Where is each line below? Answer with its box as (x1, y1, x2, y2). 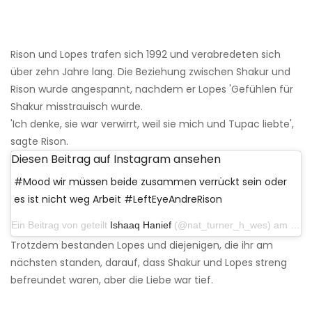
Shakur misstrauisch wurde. (10, 100, 143, 114)
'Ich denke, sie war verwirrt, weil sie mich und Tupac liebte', (10, 117, 294, 132)
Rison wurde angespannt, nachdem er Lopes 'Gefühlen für (10, 82, 293, 97)
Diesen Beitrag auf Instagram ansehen (11, 151, 221, 168)
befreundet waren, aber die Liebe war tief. (10, 273, 213, 288)
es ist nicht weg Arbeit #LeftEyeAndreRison (14, 192, 222, 207)
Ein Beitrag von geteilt (11, 219, 110, 231)
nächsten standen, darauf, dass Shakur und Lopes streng (10, 256, 287, 270)
